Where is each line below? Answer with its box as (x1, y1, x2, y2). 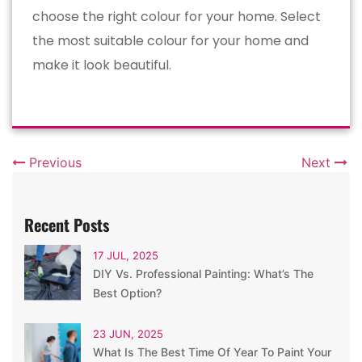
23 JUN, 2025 (93, 326, 163, 340)
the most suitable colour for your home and (32, 31, 309, 50)
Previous (25, 154, 82, 170)
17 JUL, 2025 (93, 248, 158, 262)
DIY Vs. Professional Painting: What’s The (93, 266, 314, 280)
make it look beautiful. (32, 55, 171, 74)
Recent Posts (24, 212, 109, 237)
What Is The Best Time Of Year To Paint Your (93, 344, 331, 359)
